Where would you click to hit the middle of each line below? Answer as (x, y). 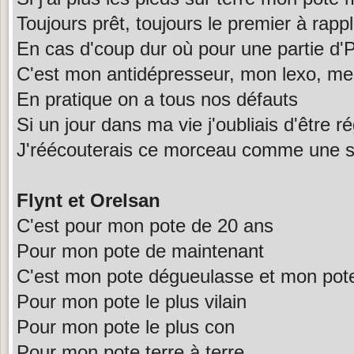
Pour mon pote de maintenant (140, 250)
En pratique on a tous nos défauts (157, 99)
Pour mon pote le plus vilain (132, 301)
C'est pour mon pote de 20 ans (145, 225)
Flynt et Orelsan (88, 200)
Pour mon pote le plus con (126, 326)
